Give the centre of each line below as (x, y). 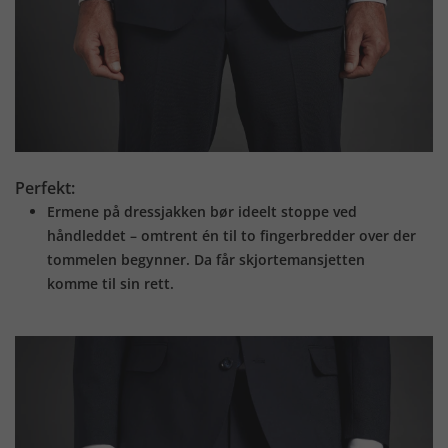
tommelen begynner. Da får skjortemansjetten (206, 259)
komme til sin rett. (110, 283)
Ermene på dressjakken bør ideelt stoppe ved (202, 211)
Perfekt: (45, 187)
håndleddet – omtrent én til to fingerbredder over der (231, 235)
